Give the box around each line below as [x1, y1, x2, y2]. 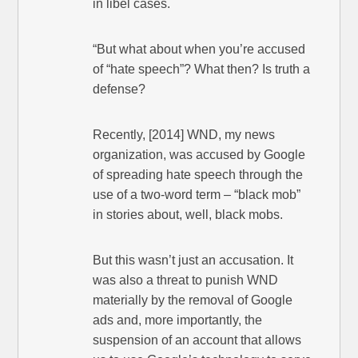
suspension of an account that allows [93, 332, 302, 347]
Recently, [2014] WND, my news [93, 127, 276, 141]
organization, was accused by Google [93, 147, 306, 161]
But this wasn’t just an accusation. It [93, 253, 294, 267]
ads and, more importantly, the [93, 312, 263, 327]
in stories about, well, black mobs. [93, 207, 284, 221]
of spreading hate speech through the [93, 167, 304, 181]
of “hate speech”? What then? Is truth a [93, 62, 311, 76]
